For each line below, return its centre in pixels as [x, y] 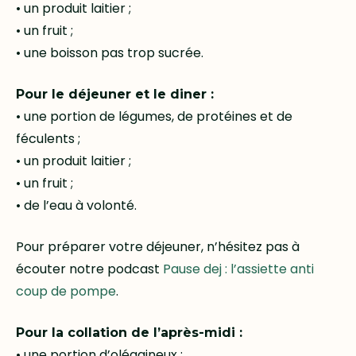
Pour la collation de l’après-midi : [129, 332]
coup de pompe [66, 291]
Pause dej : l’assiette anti [238, 269]
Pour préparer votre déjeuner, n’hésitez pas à [158, 246]
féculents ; [48, 138]
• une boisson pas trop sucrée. [110, 52]
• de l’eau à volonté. [76, 205]
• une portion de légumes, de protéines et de [154, 116]
